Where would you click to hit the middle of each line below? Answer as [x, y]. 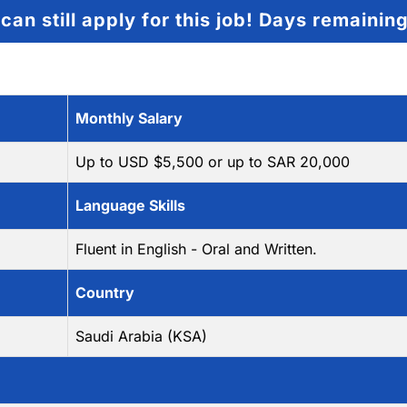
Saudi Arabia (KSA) [142, 336]
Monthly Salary [129, 118]
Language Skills [131, 205]
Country [105, 293]
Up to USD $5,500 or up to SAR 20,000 [213, 162]
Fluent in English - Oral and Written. [197, 249]
